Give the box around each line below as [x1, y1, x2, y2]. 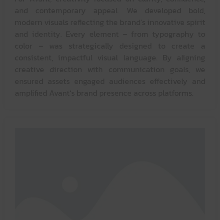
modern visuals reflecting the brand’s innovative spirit [15, 16, 205, 28]
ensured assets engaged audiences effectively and [15, 75, 205, 87]
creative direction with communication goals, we [15, 63, 205, 75]
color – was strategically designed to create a [15, 39, 205, 52]
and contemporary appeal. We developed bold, [15, 4, 205, 16]
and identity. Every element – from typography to [15, 27, 205, 40]
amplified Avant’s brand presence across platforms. [15, 86, 193, 99]
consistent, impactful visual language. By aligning [15, 51, 205, 63]
